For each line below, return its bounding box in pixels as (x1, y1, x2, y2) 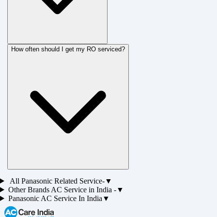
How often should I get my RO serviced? (11, 45, 125, 53)
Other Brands (8, 185, 51, 194)
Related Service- (52, 176, 105, 185)
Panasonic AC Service (8, 194, 77, 202)
